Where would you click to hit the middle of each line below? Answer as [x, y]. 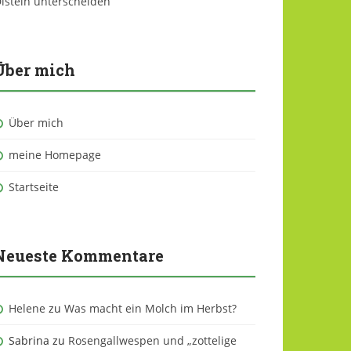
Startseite [34, 186]
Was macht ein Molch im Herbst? [150, 308]
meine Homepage [55, 154]
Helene [27, 308]
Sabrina [29, 340]
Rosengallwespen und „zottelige [152, 340]
